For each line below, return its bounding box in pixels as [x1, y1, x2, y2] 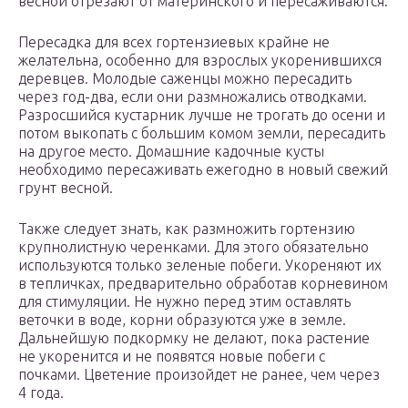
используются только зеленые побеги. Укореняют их [18, 257, 382, 274]
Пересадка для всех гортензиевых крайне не [18, 34, 330, 51]
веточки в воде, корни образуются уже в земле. [18, 311, 346, 329]
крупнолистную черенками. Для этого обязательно [18, 239, 369, 256]
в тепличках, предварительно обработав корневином [18, 275, 388, 292]
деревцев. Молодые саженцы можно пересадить [18, 70, 352, 87]
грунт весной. [18, 179, 113, 197]
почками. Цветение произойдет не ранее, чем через [18, 366, 380, 383]
